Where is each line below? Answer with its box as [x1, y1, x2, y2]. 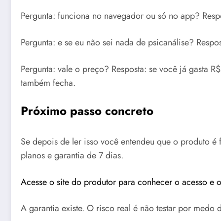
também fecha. [21, 76, 75, 89]
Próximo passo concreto [21, 102, 153, 120]
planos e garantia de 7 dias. [21, 149, 123, 162]
